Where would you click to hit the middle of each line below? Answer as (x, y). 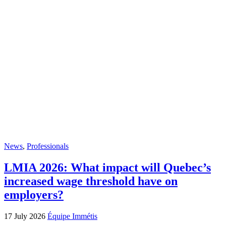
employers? (34, 195)
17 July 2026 (26, 216)
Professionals (48, 146)
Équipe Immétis (72, 216)
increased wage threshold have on (91, 181)
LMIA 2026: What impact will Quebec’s (107, 168)
